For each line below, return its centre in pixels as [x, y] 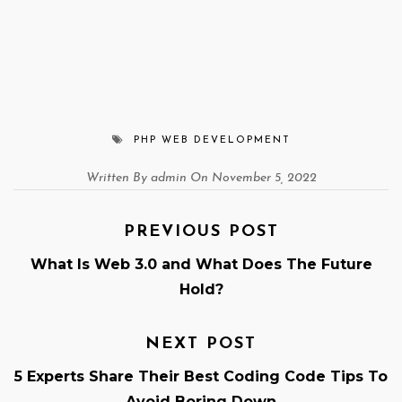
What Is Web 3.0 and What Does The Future [201, 265]
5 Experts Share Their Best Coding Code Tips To [201, 377]
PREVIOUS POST [201, 232]
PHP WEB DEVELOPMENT [212, 141]
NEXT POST [201, 345]
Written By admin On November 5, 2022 [201, 179]
